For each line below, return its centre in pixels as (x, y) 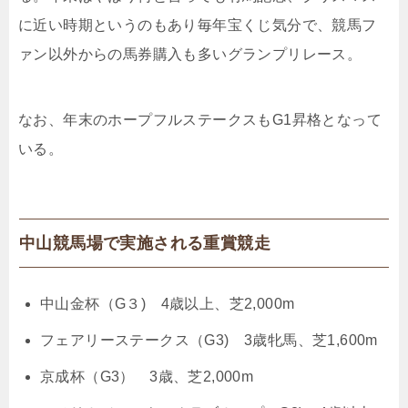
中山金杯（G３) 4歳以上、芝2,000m (168, 303)
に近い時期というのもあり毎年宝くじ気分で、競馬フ (198, 25)
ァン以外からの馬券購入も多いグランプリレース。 (190, 54)
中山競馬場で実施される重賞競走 (145, 243)
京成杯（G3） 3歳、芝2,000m (147, 376)
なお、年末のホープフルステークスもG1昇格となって (200, 119)
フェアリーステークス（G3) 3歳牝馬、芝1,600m (209, 340)
